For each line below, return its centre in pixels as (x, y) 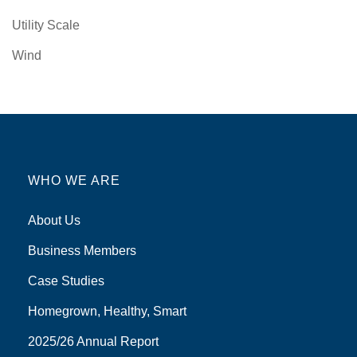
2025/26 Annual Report (93, 342)
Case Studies (66, 281)
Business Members (82, 251)
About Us (54, 221)
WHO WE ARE (74, 181)
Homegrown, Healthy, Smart (107, 312)
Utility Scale (46, 25)
